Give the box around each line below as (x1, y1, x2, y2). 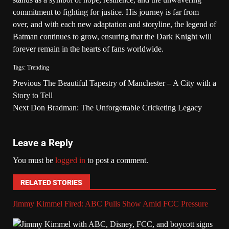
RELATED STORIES (20, 178, 82, 187)
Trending (27, 63, 49, 71)
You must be (13, 155, 55, 165)
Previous (13, 78, 41, 87)
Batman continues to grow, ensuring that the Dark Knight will (13, 32, 212, 41)
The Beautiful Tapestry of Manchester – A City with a (41, 78, 216, 87)
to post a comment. (85, 155, 148, 165)
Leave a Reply (13, 137, 73, 149)
